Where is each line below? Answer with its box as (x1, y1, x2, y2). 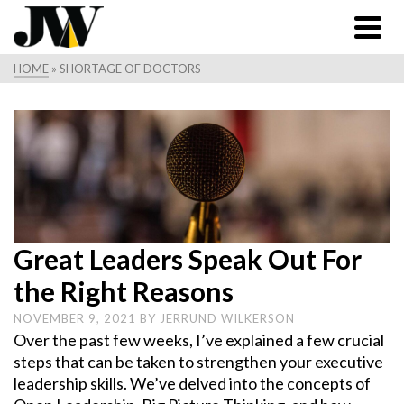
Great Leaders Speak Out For (14, 242, 362, 275)
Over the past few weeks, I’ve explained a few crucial (14, 329, 384, 350)
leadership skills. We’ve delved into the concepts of (14, 372, 371, 393)
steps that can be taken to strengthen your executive (14, 351, 383, 372)
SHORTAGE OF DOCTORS (60, 61, 201, 76)
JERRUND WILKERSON (160, 310, 295, 326)
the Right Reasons (14, 274, 234, 308)
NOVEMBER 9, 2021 (14, 310, 140, 326)
